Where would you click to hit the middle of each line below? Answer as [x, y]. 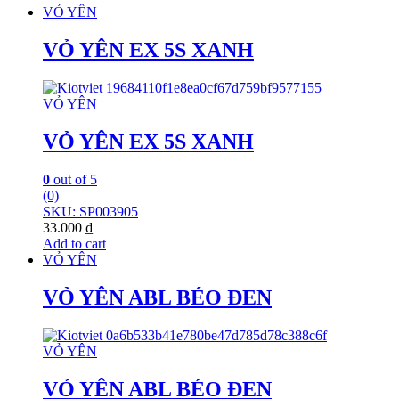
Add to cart [74, 243]
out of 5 [73, 179]
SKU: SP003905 [90, 211]
